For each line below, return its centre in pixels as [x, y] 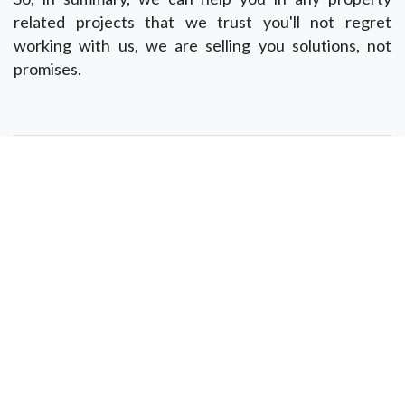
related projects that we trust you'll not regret [202, 22]
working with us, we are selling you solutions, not [202, 45]
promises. [47, 69]
